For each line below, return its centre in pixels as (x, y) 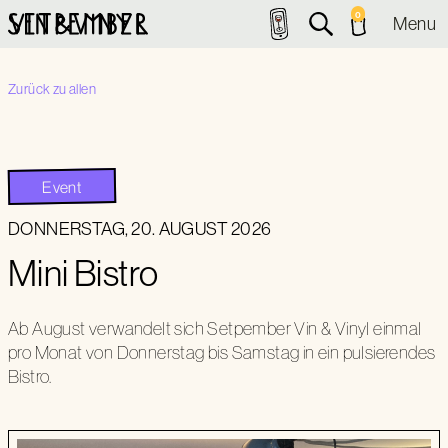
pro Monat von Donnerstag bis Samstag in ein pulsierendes (222, 353)
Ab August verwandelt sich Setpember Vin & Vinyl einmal (215, 329)
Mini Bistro (83, 272)
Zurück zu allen (52, 89)
